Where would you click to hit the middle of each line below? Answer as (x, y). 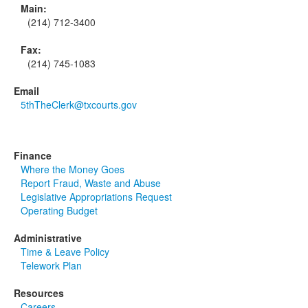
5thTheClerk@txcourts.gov (79, 105)
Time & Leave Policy (65, 252)
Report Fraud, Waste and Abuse (91, 183)
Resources (39, 293)
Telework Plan (51, 266)
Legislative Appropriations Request (96, 197)
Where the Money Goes (73, 169)
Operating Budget (59, 211)
